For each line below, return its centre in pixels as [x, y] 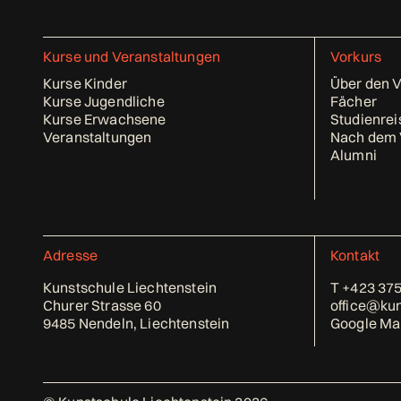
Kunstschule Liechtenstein [130, 288]
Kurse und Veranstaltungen [132, 57]
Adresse [71, 256]
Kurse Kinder [85, 84]
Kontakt [355, 256]
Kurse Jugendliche [104, 102]
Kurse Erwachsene [105, 119]
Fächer [354, 102]
